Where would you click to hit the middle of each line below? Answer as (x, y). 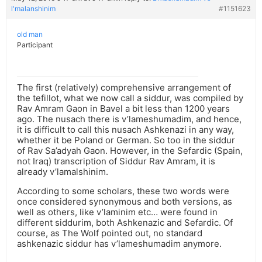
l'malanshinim (33, 9)
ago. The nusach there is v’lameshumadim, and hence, (129, 119)
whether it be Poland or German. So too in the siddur (126, 140)
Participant (35, 45)
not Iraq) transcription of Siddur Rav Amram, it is (116, 161)
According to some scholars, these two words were (123, 191)
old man (30, 35)
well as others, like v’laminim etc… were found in (117, 212)
